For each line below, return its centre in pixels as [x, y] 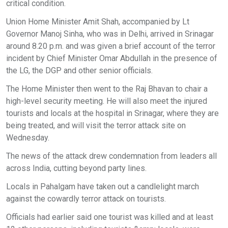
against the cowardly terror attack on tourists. [86, 198]
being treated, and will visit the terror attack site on [96, 125]
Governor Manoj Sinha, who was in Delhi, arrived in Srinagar [110, 34]
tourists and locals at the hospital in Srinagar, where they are [112, 113]
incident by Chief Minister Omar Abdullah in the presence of [112, 58]
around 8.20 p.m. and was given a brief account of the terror [111, 46]
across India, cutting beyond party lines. [76, 168]
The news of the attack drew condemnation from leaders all [111, 156]
